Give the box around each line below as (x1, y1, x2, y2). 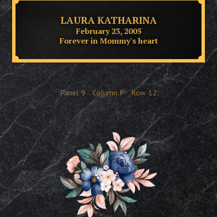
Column (93, 88, 117, 97)
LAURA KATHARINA (60, 13, 157, 27)
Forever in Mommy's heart (59, 35, 158, 46)
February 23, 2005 (76, 25, 141, 36)
